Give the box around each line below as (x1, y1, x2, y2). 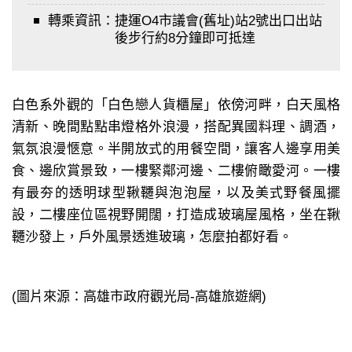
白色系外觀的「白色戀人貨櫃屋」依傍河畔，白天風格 (12, 97, 340, 112)
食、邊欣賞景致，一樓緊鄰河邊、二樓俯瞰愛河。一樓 (12, 163, 340, 178)
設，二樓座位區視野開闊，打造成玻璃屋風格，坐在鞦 (12, 207, 340, 222)
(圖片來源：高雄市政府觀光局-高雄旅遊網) (12, 288, 266, 304)
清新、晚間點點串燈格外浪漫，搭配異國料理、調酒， (12, 119, 340, 134)
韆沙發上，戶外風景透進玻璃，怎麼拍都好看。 (12, 229, 292, 244)
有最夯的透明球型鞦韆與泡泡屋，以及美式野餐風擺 (12, 185, 340, 200)
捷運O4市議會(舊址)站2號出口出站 (114, 13, 322, 28)
